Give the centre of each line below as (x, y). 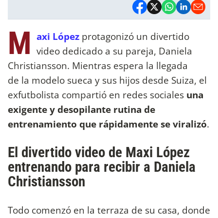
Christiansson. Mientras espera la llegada (98, 65)
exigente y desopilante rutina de (82, 109)
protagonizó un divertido (134, 36)
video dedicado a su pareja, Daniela (114, 51)
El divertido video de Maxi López (99, 153)
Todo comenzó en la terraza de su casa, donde (109, 210)
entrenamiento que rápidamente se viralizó (107, 124)
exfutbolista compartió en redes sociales (97, 94)
